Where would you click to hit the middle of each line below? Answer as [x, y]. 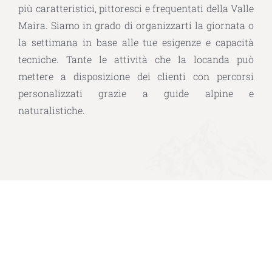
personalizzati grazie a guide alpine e [136, 93]
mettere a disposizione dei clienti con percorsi [136, 76]
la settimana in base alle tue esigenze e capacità [136, 42]
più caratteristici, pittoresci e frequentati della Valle [136, 8]
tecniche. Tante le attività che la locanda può [136, 59]
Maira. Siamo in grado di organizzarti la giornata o [136, 25]
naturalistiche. [52, 110]
